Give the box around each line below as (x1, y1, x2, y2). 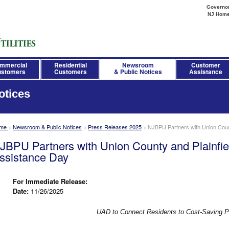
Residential (54, 60, 87, 70)
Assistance (189, 67, 222, 76)
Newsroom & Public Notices (13, 123, 82, 131)
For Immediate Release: (13, 176, 87, 186)
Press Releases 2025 (88, 123, 142, 131)
